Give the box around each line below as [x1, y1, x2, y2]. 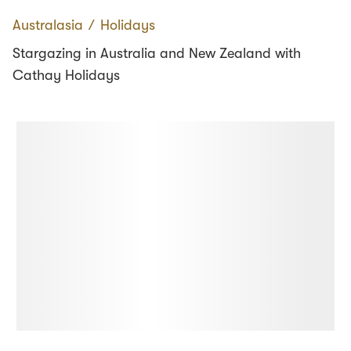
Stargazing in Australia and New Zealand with [13, 45, 301, 61]
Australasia [13, 17, 83, 33]
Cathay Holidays [13, 67, 120, 83]
